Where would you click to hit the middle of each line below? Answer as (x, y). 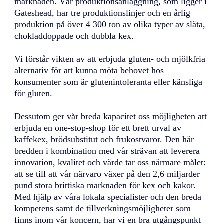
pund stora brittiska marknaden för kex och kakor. (105, 186)
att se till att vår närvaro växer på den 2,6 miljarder (107, 174)
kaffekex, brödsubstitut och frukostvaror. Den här (104, 140)
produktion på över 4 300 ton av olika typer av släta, (110, 25)
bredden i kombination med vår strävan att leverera (107, 151)
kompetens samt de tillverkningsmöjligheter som (103, 209)
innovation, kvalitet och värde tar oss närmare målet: (110, 163)
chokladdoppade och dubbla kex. (76, 36)
